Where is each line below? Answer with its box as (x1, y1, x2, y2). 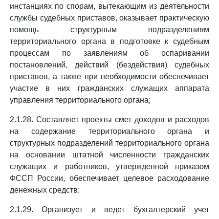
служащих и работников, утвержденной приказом (10, 162, 209, 171)
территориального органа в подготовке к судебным (10, 37, 209, 45)
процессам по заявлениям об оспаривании (10, 49, 209, 57)
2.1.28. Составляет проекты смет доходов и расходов (10, 115, 209, 124)
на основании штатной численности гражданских (10, 151, 209, 159)
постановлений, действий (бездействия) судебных (10, 61, 209, 69)
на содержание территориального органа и (10, 127, 209, 135)
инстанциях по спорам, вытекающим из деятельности (10, 2, 209, 10)
